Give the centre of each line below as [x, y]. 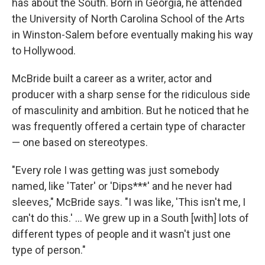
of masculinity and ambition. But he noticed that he [130, 110]
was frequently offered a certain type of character [129, 126]
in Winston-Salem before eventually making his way [132, 35]
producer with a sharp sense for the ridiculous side [131, 94]
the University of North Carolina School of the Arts [128, 19]
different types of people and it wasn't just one [121, 234]
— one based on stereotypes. [80, 142]
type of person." [49, 250]
